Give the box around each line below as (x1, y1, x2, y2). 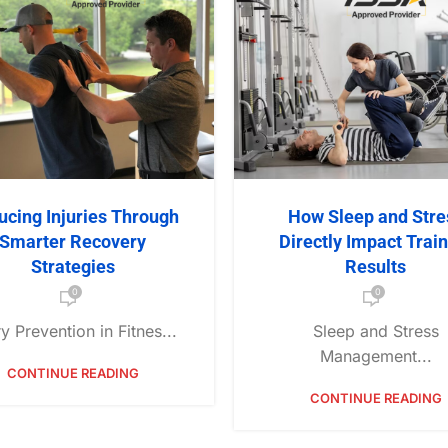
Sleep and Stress (312, 321, 439, 342)
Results (345, 256, 406, 278)
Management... (319, 346, 432, 367)
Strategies (30, 256, 115, 278)
